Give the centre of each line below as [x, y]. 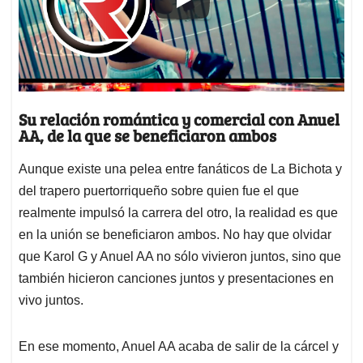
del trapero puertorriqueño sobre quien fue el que [159, 191]
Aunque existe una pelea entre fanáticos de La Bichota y [180, 169]
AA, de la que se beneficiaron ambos [147, 136]
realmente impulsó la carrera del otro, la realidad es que [178, 213]
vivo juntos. [51, 301]
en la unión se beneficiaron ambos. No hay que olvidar [175, 235]
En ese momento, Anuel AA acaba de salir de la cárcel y [179, 347]
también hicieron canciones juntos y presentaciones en [176, 279]
